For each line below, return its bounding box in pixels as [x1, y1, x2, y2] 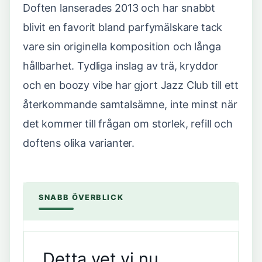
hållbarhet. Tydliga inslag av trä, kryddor [23, 60, 219, 72]
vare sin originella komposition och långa [23, 40, 221, 53]
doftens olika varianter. [23, 137, 135, 149]
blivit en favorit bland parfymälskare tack [23, 21, 223, 33]
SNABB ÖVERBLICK [39, 193, 124, 202]
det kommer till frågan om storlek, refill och [23, 118, 233, 130]
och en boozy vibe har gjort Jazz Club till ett [23, 79, 239, 91]
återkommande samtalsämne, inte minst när [23, 98, 237, 111]
